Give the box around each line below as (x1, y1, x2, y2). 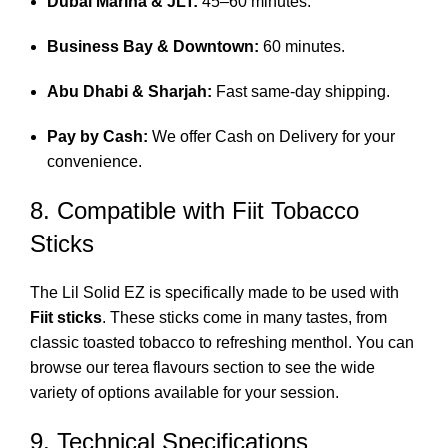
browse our (30, 358, 113, 376)
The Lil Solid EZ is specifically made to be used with (30, 283, 399, 301)
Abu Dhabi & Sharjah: (47, 82, 212, 100)
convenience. (47, 152, 142, 170)
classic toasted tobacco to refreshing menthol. (30, 333, 352, 351)
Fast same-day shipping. (212, 82, 390, 100)
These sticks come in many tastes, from (110, 308, 387, 326)
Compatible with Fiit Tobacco (57, 196, 359, 224)
